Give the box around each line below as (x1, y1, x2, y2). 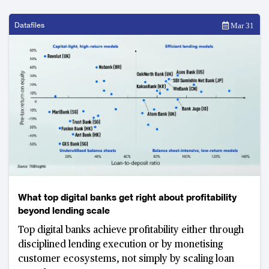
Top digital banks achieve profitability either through (18, 226, 244, 236)
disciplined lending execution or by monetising (18, 240, 223, 250)
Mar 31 (229, 22, 254, 30)
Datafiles (14, 20, 44, 30)
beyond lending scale (18, 205, 110, 217)
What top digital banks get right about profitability (18, 192, 237, 204)
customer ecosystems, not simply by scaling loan (18, 255, 234, 265)
